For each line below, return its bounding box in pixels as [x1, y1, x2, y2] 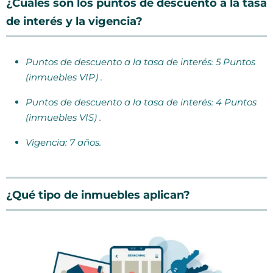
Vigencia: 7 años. [26, 136, 101, 148]
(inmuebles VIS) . [26, 112, 101, 123]
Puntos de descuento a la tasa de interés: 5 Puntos [26, 56, 255, 68]
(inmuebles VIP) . [26, 71, 102, 83]
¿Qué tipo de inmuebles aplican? [6, 188, 190, 202]
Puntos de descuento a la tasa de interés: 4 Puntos [26, 96, 257, 108]
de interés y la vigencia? [6, 15, 143, 28]
